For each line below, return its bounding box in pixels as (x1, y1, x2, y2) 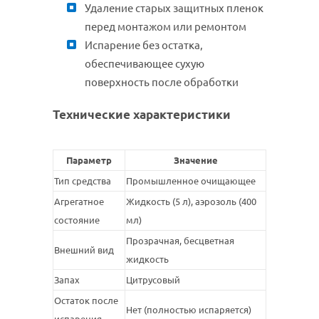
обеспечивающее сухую (85, 58, 204, 70)
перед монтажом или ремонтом (85, 21, 246, 33)
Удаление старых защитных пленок (85, 2, 263, 15)
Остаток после (54, 296, 118, 306)
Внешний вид (54, 245, 114, 256)
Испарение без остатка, (85, 39, 203, 52)
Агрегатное (54, 197, 104, 207)
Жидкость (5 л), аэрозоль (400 (126, 197, 256, 207)
